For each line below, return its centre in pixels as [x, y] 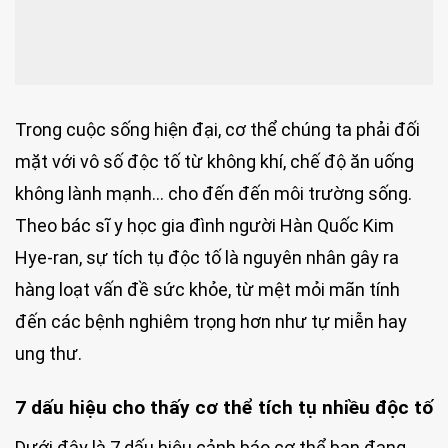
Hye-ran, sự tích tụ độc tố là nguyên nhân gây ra [207, 257]
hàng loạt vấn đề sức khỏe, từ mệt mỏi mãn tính [207, 289]
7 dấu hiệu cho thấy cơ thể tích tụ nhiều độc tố [224, 407]
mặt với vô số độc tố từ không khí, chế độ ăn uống [214, 161]
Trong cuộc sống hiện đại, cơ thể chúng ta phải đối [217, 129]
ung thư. [48, 353]
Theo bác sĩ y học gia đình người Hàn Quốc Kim [204, 225]
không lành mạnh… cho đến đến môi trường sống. [213, 193]
